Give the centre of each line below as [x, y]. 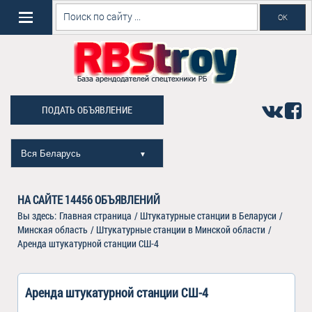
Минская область [53, 229]
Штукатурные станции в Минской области [181, 229]
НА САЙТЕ [41, 200]
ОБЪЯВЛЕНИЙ [126, 200]
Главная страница [95, 216]
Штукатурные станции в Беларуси [208, 216]
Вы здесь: [38, 216]
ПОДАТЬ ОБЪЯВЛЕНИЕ [87, 110]
